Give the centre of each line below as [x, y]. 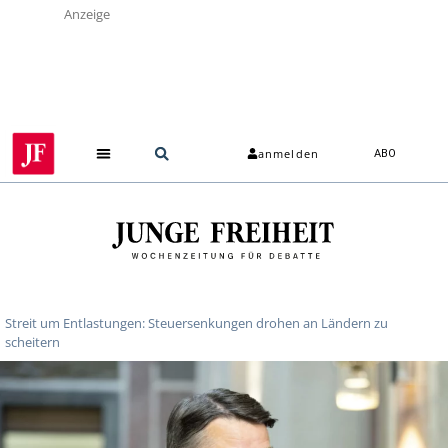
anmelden [288, 154]
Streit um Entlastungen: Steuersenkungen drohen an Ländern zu [196, 322]
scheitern [32, 341]
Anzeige [87, 14]
